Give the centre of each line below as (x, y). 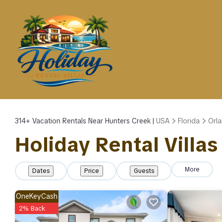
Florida (189, 121)
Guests (144, 171)
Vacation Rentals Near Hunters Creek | (93, 121)
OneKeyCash (37, 196)
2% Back (32, 208)
